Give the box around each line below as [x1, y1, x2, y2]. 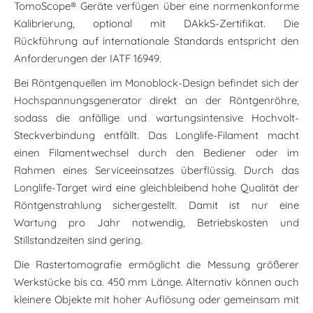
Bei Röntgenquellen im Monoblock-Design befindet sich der [14, 75, 299, 89]
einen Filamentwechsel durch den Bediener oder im [14, 145, 299, 159]
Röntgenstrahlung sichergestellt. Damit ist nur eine [14, 198, 299, 212]
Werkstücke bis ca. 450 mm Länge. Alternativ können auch [14, 275, 299, 289]
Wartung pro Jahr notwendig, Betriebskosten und [14, 215, 299, 229]
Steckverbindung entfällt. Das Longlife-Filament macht [14, 128, 299, 142]
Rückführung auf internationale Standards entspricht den [14, 34, 299, 48]
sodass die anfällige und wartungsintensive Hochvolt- [14, 110, 299, 124]
